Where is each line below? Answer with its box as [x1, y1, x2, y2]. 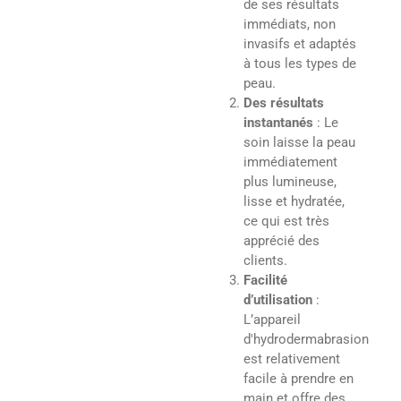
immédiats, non [243, 16, 336, 33]
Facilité [243, 272, 287, 289]
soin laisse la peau [243, 134, 355, 151]
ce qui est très [243, 213, 329, 230]
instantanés [243, 115, 313, 132]
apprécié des [243, 233, 320, 250]
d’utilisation [243, 292, 312, 309]
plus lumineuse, [243, 174, 337, 191]
